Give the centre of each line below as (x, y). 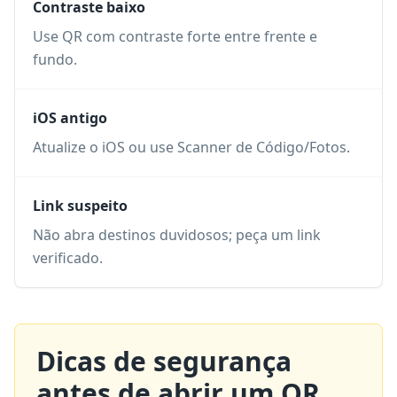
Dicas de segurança (164, 361)
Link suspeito (80, 206)
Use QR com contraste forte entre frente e (175, 36)
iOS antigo (70, 118)
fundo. (55, 59)
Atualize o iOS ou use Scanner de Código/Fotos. (191, 147)
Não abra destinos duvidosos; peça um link (177, 235)
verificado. (68, 258)
